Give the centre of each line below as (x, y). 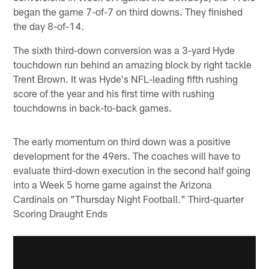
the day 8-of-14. (49, 26)
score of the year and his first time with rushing (114, 93)
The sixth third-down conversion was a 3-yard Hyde (124, 50)
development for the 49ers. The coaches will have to (127, 155)
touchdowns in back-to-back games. (93, 107)
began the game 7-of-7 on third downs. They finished (128, 11)
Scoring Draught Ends (61, 213)
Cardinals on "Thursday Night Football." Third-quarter (129, 198)
